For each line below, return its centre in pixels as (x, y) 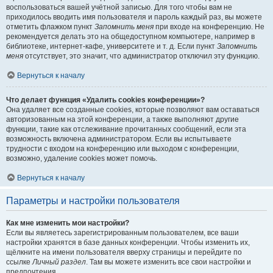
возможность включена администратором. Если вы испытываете (119, 139)
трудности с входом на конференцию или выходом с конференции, (122, 149)
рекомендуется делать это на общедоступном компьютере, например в (130, 37)
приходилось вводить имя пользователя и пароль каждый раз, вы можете (134, 17)
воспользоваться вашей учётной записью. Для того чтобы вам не (119, 7)
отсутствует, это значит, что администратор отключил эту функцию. (141, 56)
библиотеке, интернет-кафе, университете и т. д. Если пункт (112, 46)
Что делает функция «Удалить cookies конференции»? (105, 100)
